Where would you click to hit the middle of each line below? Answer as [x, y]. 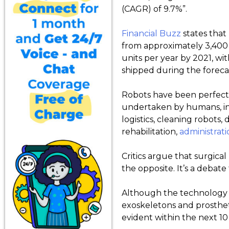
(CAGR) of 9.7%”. [154, 9]
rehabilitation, [151, 132]
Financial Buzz [151, 33]
